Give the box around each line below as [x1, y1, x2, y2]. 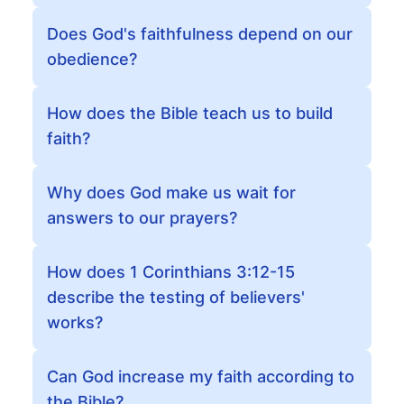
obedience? [47, 50, 137, 69]
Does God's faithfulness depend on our [47, 24, 353, 43]
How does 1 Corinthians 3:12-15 [47, 262, 295, 281]
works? [47, 313, 103, 332]
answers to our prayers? [47, 208, 237, 227]
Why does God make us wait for [47, 183, 296, 202]
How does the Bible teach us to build [47, 104, 333, 123]
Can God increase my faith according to [47, 367, 354, 386]
